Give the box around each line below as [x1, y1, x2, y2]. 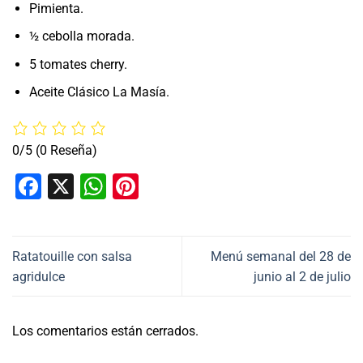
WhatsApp [106, 171, 225, 203]
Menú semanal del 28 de [211, 248, 351, 264]
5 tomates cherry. [28, 56, 127, 72]
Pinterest [139, 171, 242, 203]
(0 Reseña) [36, 143, 97, 159]
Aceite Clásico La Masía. [28, 84, 169, 100]
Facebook [41, 171, 153, 203]
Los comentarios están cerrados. [12, 322, 199, 339]
